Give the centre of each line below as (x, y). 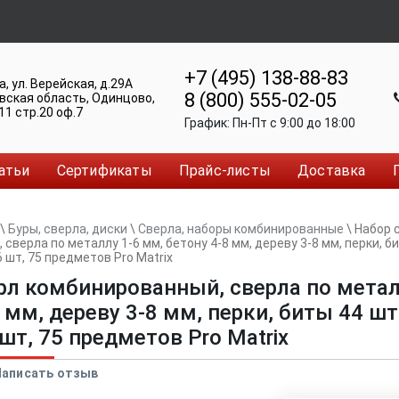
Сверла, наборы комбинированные (241, 229)
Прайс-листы (225, 171)
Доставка (332, 171)
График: (208, 122)
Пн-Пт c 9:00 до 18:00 (293, 122)
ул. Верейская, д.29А (72, 84)
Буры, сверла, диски (68, 229)
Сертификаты (104, 171)
